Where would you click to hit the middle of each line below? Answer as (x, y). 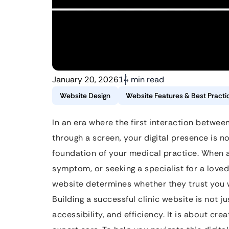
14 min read (141, 79)
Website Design (85, 96)
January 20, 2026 (85, 79)
